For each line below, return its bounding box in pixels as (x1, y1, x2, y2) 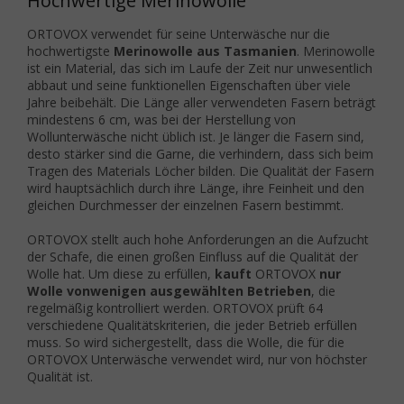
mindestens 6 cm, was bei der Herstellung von (27, 111, 296, 129)
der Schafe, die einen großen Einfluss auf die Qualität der (27, 248, 358, 266)
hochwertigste (27, 42, 114, 60)
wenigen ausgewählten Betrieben (90, 282, 311, 300)
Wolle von (27, 282, 90, 300)
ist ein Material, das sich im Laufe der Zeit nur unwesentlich (27, 60, 372, 78)
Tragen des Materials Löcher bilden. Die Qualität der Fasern (27, 162, 374, 180)
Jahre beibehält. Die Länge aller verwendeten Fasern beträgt (27, 94, 376, 112)
